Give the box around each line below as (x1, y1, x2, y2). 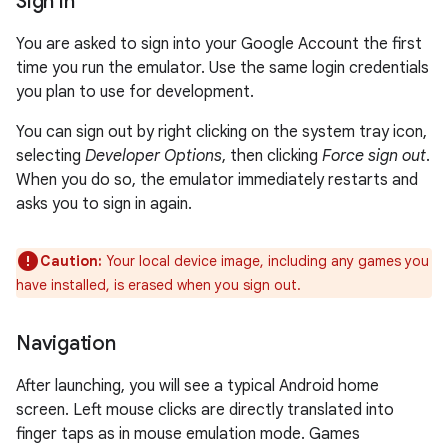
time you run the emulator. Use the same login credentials (16, 58, 429, 78)
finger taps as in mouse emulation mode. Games (16, 424, 360, 444)
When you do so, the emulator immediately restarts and (16, 170, 418, 190)
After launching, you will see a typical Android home (16, 376, 379, 396)
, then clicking (222, 146, 322, 166)
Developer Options (85, 146, 222, 166)
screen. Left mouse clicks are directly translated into (16, 400, 394, 420)
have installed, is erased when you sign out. (16, 276, 301, 294)
